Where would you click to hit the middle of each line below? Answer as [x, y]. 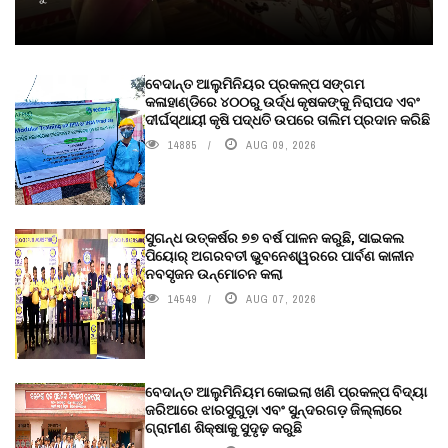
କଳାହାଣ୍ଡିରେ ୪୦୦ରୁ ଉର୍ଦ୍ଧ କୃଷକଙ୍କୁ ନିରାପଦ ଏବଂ [282, 101]
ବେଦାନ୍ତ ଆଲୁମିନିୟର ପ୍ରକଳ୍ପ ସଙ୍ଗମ [254, 83]
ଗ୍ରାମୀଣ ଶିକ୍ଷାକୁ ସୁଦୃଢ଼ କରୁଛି [223, 427]
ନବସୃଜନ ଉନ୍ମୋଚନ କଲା [213, 273]
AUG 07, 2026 [281, 298]
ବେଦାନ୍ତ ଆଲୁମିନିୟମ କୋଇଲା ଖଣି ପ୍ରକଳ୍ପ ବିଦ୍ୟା [286, 391]
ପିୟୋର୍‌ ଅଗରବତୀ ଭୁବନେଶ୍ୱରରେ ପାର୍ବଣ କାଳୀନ [279, 255]
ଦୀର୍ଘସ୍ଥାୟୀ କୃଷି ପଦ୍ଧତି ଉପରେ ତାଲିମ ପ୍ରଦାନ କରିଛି [287, 119]
